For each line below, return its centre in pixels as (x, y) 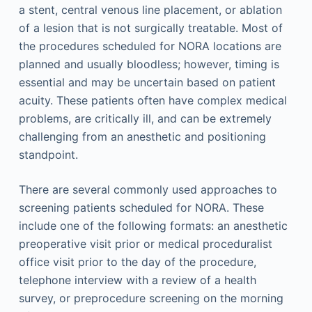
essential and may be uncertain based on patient (147, 82)
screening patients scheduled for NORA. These (141, 208)
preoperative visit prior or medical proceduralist (145, 244)
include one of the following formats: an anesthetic (153, 226)
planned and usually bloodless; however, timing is (149, 64)
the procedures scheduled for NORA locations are (150, 46)
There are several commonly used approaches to (148, 189)
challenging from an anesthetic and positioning (142, 136)
